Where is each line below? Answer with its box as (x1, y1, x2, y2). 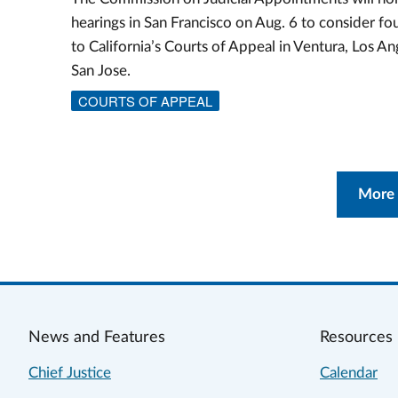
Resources (320, 330, 393, 346)
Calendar (320, 365, 378, 381)
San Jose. (71, 63, 131, 79)
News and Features (28, 330, 165, 346)
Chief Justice (28, 365, 111, 381)
